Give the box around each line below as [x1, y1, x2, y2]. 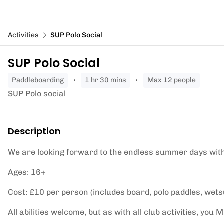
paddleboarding [16, 76, 64, 84]
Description [8, 125, 61, 137]
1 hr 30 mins [89, 76, 126, 84]
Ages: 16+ [8, 167, 46, 177]
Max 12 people [154, 76, 196, 84]
